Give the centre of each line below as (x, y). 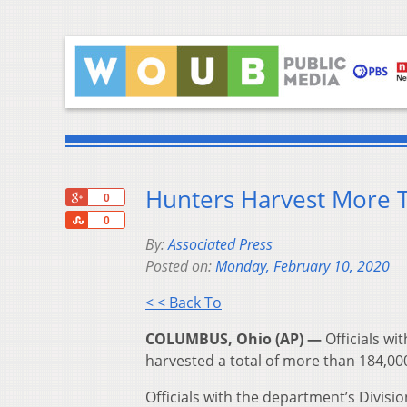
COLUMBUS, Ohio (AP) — (233, 339)
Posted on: (180, 267)
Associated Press (220, 245)
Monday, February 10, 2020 (303, 267)
